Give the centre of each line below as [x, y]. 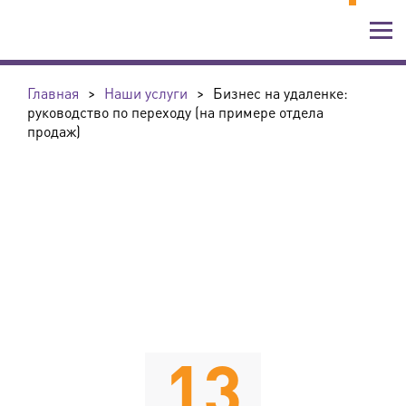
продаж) [54, 131]
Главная [53, 93]
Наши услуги [146, 93]
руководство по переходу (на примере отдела [175, 112]
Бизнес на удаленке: [280, 93]
